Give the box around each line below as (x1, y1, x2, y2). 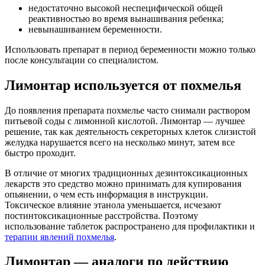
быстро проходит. (5, 147, 76, 158)
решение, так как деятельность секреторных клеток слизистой (5, 126, 256, 137)
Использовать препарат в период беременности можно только (5, 44, 256, 54)
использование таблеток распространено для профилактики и (5, 221, 255, 231)
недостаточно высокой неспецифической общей (28, 2, 223, 13)
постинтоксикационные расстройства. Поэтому (5, 210, 198, 221)
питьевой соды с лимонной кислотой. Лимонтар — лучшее (5, 115, 245, 126)
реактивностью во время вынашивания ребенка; (28, 13, 224, 24)
